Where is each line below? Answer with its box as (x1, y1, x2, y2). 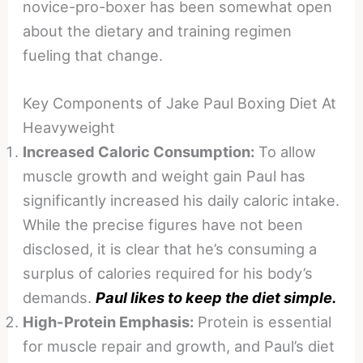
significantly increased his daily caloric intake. (23, 191, 340, 210)
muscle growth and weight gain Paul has (23, 167, 306, 186)
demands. (23, 288, 96, 307)
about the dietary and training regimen (23, 21, 293, 40)
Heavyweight (23, 118, 116, 137)
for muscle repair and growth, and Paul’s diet (23, 337, 335, 356)
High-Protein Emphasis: (23, 313, 194, 331)
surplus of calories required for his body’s (23, 264, 314, 283)
